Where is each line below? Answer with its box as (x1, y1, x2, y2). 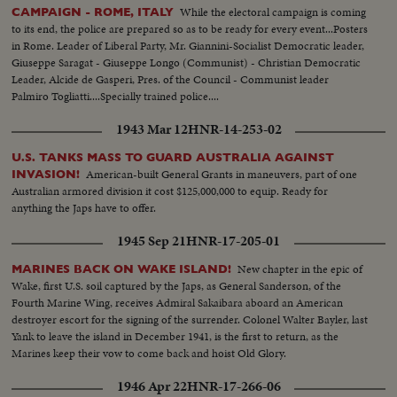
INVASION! (12, 167, 81, 181)
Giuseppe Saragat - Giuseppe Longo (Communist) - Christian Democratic (12, 53, 362, 71)
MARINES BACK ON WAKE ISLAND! (12, 261, 232, 276)
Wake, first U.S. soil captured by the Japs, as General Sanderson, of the (12, 276, 342, 294)
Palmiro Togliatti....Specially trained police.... (12, 87, 220, 105)
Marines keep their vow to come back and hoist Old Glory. (12, 344, 287, 362)
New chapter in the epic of (237, 260, 363, 277)
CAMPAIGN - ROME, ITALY (12, 4, 175, 19)
